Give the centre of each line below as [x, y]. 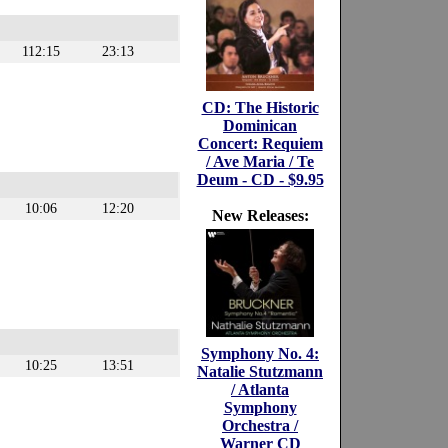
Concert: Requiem [260, 143]
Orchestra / [260, 425]
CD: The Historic [260, 107]
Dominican [260, 125]
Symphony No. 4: [260, 353]
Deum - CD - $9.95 [260, 179]
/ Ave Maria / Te [260, 161]
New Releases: [260, 215]
